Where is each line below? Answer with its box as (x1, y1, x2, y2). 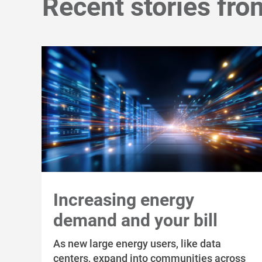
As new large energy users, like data (53, 237, 222, 250)
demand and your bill (53, 209, 218, 230)
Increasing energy (53, 189, 195, 210)
